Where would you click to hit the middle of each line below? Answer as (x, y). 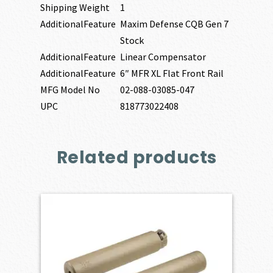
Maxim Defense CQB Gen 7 (175, 24)
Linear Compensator (163, 57)
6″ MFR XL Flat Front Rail (172, 73)
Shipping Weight (75, 8)
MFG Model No (70, 90)
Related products (136, 157)
